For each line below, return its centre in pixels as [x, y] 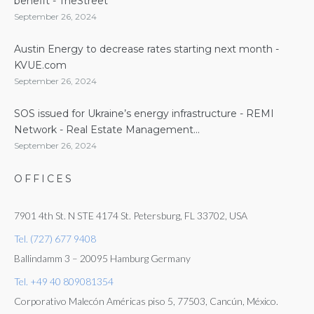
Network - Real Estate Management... [107, 130]
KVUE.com [40, 65]
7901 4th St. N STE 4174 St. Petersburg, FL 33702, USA [131, 216]
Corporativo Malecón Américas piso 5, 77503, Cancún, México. [146, 301]
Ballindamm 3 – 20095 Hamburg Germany [102, 258]
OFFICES [44, 179]
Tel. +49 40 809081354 [64, 281]
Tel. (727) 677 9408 [55, 239]
